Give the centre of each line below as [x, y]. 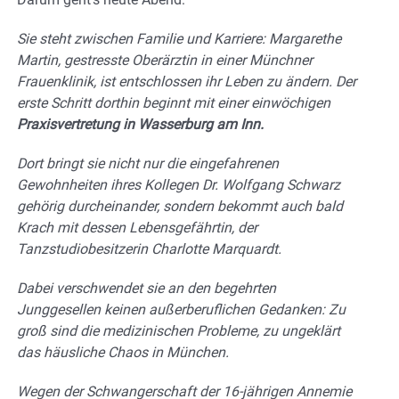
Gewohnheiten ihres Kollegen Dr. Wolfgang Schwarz [179, 184]
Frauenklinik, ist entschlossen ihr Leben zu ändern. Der [187, 81]
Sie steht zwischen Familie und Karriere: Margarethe [179, 38]
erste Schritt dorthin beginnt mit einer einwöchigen [174, 102]
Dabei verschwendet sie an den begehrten [147, 288]
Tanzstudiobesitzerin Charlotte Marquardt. [149, 248]
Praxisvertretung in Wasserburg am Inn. [140, 124]
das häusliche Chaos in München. [123, 352]
